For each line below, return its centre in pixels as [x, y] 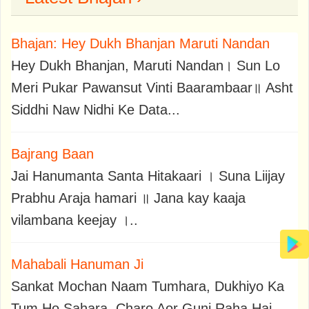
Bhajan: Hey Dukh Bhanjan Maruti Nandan [140, 43]
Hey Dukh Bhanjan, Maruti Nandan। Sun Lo [146, 65]
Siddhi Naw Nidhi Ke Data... [96, 109]
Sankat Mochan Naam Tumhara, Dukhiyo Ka [148, 286]
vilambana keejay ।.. [74, 220]
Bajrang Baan [52, 153]
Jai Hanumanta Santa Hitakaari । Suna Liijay [148, 176]
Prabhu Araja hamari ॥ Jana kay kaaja [128, 198]
